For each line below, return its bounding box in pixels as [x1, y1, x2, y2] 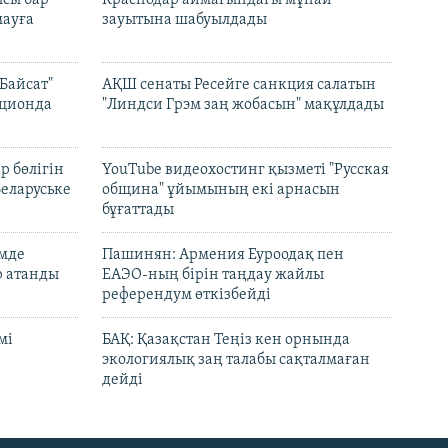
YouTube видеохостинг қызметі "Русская [102, 162, 389, 179]
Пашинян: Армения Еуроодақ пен [102, 247, 344, 264]
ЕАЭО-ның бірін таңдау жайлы [102, 267, 324, 284]
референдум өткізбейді [102, 287, 271, 304]
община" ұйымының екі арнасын [102, 182, 340, 199]
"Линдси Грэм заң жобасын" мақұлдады [102, 97, 384, 114]
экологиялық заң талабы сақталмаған [102, 352, 370, 369]
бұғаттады [102, 202, 174, 219]
